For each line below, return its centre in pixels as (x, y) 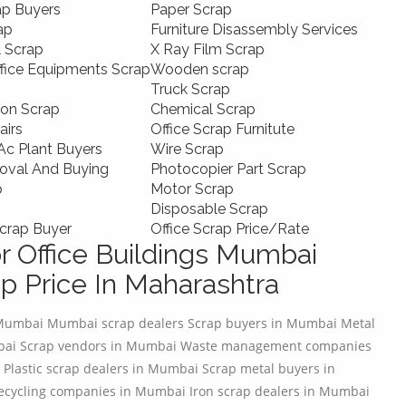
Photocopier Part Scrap (228, 169)
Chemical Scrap (203, 110)
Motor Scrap (192, 189)
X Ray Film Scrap (208, 50)
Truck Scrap (190, 90)
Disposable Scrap (209, 209)
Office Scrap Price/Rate (230, 229)
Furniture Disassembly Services (254, 30)
